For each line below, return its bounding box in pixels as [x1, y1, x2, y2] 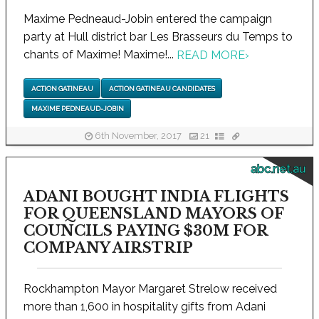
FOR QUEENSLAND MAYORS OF [23, 205, 283, 222]
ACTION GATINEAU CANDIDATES [108, 84, 215, 93]
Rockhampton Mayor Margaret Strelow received [23, 282, 277, 296]
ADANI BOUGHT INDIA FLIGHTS [23, 188, 289, 205]
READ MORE [177, 48, 245, 63]
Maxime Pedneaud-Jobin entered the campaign [23, 12, 272, 26]
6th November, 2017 [93, 130, 184, 142]
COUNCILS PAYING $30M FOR [23, 222, 268, 239]
